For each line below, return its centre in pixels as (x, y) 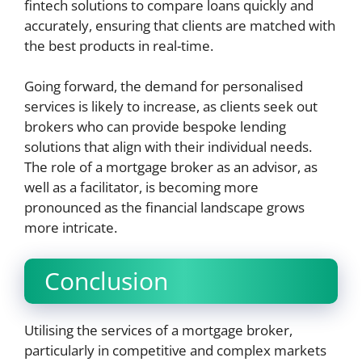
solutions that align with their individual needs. (168, 147)
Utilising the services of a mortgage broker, (158, 330)
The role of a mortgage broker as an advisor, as (171, 167)
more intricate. (71, 227)
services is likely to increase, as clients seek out (171, 106)
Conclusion (106, 280)
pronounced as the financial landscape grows (164, 207)
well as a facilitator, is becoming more (141, 187)
